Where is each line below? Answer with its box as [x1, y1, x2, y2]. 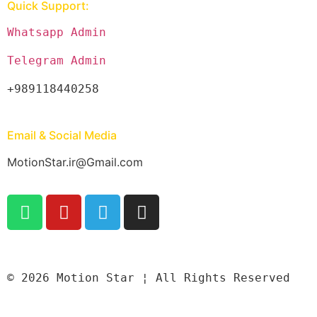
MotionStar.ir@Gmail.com [7, 155, 143, 169]
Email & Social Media [7, 128, 117, 142]
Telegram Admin [7, 54, 106, 67]
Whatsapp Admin [7, 25, 106, 39]
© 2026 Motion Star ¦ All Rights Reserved [7, 271, 290, 285]
